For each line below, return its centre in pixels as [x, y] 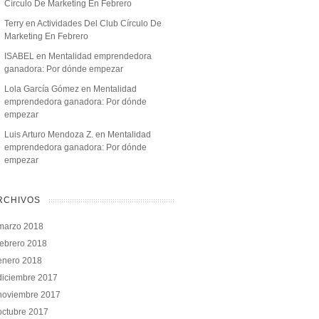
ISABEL [19, 56]
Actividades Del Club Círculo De [99, 23]
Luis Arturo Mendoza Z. [49, 134]
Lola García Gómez [42, 89]
